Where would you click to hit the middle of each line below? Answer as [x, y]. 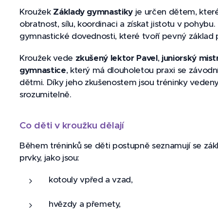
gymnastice [43, 70]
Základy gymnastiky [93, 12]
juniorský [180, 58]
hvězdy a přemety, [85, 204]
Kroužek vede [47, 58]
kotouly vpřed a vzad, [91, 180]
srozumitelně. [45, 94]
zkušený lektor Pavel [116, 58]
